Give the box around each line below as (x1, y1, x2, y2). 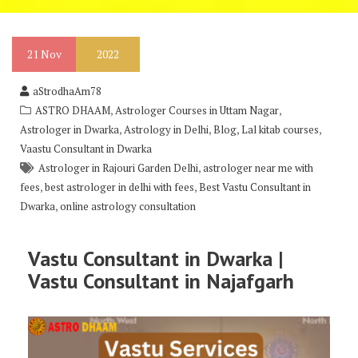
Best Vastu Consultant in (199, 180, 311, 194)
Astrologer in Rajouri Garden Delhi (38, 161, 198, 175)
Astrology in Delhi (124, 122, 209, 137)
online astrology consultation (60, 199, 196, 213)
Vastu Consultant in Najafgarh (28, 268, 294, 294)
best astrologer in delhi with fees (45, 180, 194, 194)
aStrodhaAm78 (33, 84, 101, 98)
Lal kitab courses (241, 122, 319, 137)
